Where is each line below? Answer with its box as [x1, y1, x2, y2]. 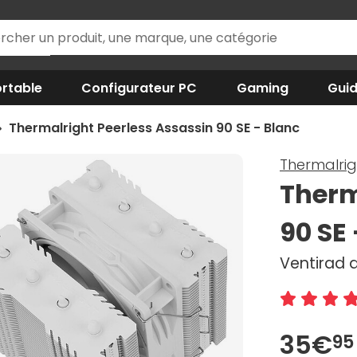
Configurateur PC [81, 78, 198, 97]
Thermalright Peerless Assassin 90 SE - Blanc [8, 119, 300, 137]
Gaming [236, 78, 288, 97]
